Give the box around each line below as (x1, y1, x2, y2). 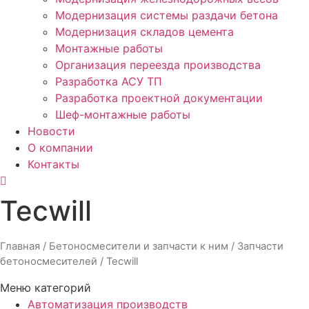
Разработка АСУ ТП (55, 74, 162, 88)
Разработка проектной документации (55, 91, 263, 105)
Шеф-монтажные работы (55, 108, 190, 121)
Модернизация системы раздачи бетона (55, 8, 278, 22)
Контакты (28, 157, 79, 171)
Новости (28, 124, 75, 138)
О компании (28, 141, 93, 154)
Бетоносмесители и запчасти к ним (49, 240, 228, 252)
